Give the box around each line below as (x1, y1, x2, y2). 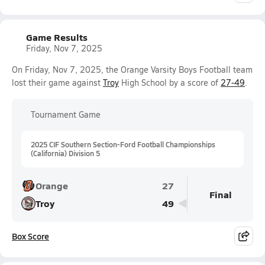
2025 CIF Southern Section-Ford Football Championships (31, 140, 215, 149)
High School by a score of (119, 77, 221, 88)
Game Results (26, 30, 88, 44)
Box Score (12, 230, 49, 242)
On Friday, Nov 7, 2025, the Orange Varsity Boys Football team (12, 64, 253, 75)
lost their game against (12, 77, 103, 88)
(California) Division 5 (31, 148, 100, 158)
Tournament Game (31, 109, 101, 120)
